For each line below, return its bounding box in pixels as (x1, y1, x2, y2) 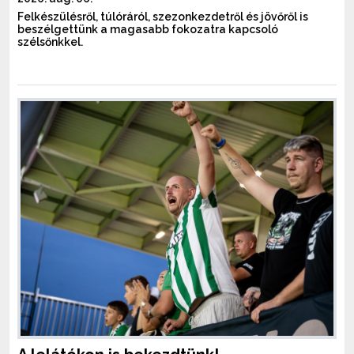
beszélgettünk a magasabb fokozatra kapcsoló (17, 23, 278, 36)
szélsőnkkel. (17, 36, 83, 49)
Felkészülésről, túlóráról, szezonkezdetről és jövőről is (17, 10, 308, 24)
